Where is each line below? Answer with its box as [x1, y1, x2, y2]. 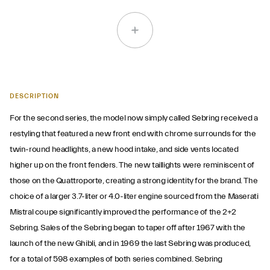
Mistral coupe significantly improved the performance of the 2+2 [10, 207, 236, 217]
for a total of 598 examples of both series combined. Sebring [10, 254, 223, 264]
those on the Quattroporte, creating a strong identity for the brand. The [10, 176, 258, 186]
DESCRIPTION [10, 92, 59, 100]
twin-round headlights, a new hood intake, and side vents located [10, 145, 239, 154]
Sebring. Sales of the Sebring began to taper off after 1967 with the [10, 223, 245, 233]
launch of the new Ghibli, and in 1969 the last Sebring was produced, [10, 239, 251, 248]
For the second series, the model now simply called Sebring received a [10, 113, 258, 123]
